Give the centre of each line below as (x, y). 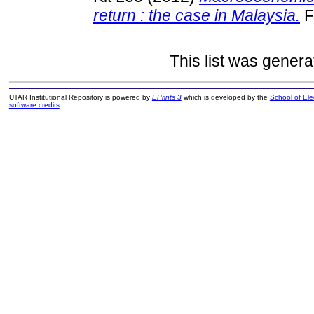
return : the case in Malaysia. (197, 15)
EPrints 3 (166, 97)
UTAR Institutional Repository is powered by (80, 97)
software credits (34, 105)
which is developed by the (225, 97)
